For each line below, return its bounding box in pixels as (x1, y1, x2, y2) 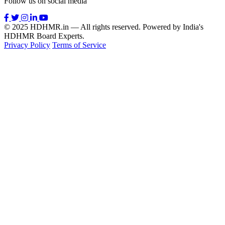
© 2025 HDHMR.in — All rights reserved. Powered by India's (4, 23, 203, 32)
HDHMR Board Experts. (4, 32, 84, 41)
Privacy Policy (4, 41, 50, 50)
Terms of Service (52, 41, 106, 50)
